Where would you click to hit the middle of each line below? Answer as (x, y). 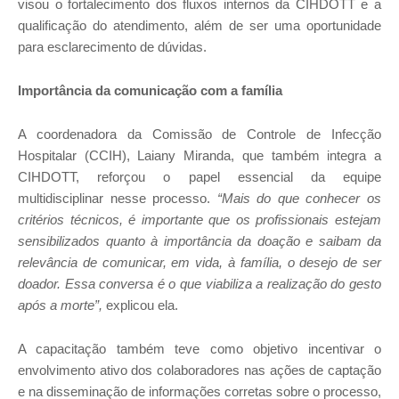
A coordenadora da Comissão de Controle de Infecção (199, 134)
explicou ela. (140, 305)
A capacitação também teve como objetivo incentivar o (199, 348)
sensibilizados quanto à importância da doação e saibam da (199, 240)
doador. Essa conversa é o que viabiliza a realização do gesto (199, 283)
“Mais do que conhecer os (299, 198)
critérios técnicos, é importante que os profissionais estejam (199, 219)
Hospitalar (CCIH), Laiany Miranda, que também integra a (199, 155)
